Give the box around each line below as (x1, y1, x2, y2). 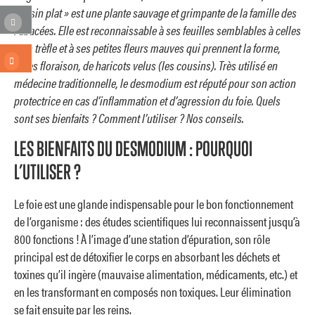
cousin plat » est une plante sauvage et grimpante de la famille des (14, 4, 297, 22)
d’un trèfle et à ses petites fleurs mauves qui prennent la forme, (14, 39, 281, 57)
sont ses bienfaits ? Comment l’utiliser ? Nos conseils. (14, 109, 244, 127)
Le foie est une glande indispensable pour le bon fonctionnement (14, 194, 293, 212)
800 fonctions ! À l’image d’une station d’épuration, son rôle (14, 229, 270, 247)
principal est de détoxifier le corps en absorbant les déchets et (14, 247, 280, 265)
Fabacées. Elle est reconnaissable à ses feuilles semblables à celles (14, 21, 301, 39)
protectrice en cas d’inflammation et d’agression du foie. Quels (14, 91, 281, 110)
